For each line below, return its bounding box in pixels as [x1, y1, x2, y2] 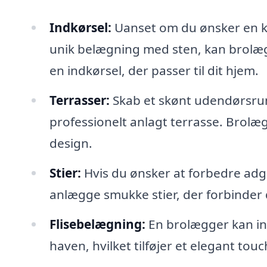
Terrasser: [49, 92, 110, 109]
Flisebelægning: [49, 215, 145, 232]
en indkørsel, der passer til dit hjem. [49, 62, 259, 79]
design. [49, 135, 92, 152]
